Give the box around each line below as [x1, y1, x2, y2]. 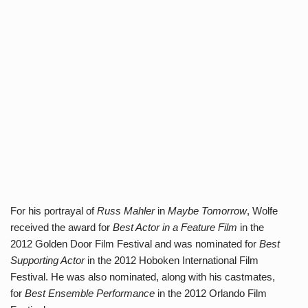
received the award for [10, 221, 113, 233]
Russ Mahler [97, 205, 155, 217]
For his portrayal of [10, 205, 97, 217]
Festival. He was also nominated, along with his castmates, [10, 271, 275, 283]
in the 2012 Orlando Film [155, 287, 267, 299]
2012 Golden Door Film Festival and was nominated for [10, 238, 259, 250]
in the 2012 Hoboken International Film [85, 254, 258, 266]
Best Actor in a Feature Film [113, 221, 237, 233]
